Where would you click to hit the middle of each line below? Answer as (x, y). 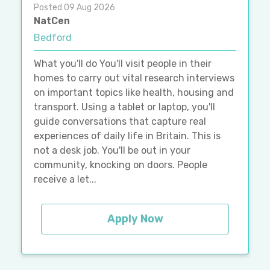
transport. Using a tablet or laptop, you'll (124, 107)
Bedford (53, 37)
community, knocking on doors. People (121, 165)
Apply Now (135, 218)
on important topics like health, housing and (134, 92)
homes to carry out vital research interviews (134, 78)
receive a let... (65, 179)
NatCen (52, 20)
